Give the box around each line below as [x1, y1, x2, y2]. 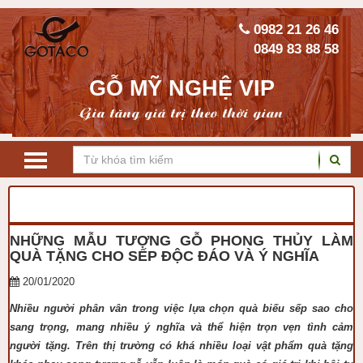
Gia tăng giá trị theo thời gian [79, 103, 284, 122]
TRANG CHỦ [22, 198, 99, 211]
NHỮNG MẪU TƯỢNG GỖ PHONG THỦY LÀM [10, 233, 353, 249]
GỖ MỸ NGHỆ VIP [88, 76, 275, 100]
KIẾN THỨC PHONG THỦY [113, 198, 266, 211]
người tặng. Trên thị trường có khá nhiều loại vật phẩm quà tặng [10, 340, 353, 352]
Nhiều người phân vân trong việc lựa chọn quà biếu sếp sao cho [10, 302, 353, 314]
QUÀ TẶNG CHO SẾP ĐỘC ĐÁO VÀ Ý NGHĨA [10, 248, 319, 264]
